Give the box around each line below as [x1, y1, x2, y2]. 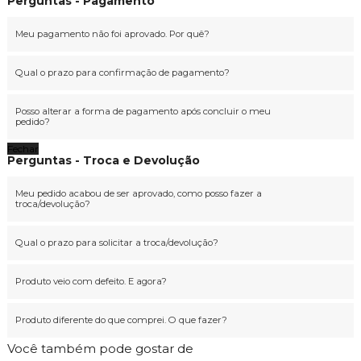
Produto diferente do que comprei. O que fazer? [15, 314, 227, 326]
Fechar [6, 143, 39, 156]
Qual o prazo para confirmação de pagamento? [15, 67, 230, 79]
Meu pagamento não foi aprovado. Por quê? [15, 28, 210, 40]
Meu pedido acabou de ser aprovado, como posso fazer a [15, 188, 262, 200]
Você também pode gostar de [6, 341, 193, 357]
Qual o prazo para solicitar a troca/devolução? [15, 237, 218, 249]
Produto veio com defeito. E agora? [15, 276, 167, 288]
